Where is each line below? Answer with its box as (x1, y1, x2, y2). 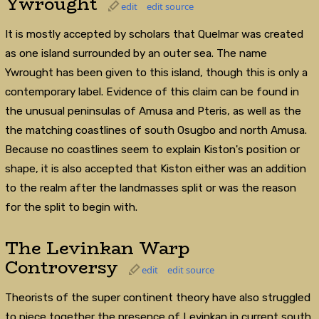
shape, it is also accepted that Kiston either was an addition (4, 162, 306, 175)
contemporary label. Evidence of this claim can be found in (4, 85, 299, 98)
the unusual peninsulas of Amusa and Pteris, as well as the (4, 104, 301, 117)
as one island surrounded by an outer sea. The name (4, 46, 267, 60)
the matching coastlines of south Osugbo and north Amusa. (4, 123, 307, 137)
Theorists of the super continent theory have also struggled (4, 291, 310, 304)
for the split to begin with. (4, 200, 137, 214)
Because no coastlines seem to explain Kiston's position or (4, 142, 300, 156)
